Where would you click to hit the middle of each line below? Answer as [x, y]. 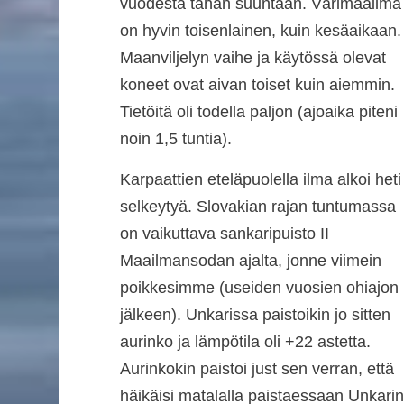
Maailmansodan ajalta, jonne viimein [250, 260]
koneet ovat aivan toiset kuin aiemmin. [257, 85]
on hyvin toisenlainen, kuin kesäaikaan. [260, 31]
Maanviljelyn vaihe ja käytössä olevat [252, 58]
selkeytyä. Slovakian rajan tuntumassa [257, 206]
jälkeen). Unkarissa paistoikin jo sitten [255, 314]
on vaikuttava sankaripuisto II [224, 233]
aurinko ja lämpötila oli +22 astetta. [245, 341]
